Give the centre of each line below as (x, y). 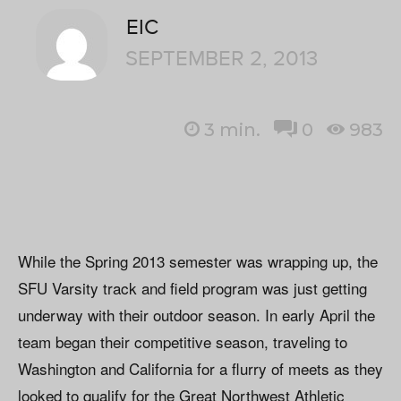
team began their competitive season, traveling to (183, 342)
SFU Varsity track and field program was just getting (192, 288)
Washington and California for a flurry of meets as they (200, 369)
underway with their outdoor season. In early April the (196, 315)
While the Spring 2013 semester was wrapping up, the (198, 261)
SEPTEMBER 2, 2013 (222, 59)
